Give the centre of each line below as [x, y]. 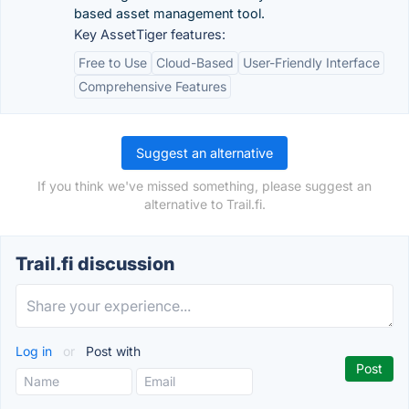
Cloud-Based [195, 62]
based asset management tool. [169, 13]
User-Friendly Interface [311, 62]
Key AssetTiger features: [150, 34]
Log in [36, 351]
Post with [111, 351]
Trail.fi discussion [95, 263]
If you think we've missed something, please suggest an [204, 185]
